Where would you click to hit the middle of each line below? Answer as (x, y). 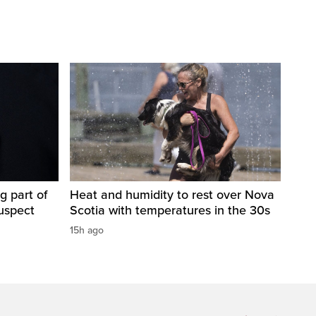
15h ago (87, 231)
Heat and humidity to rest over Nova (172, 195)
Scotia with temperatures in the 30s (170, 211)
